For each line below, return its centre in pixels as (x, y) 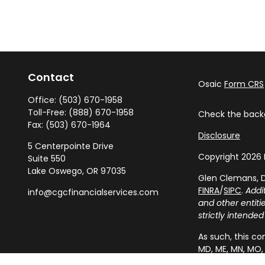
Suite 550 (46, 158)
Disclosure (219, 135)
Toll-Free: (48, 112)
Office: (43, 100)
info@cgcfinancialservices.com (93, 192)
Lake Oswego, (56, 171)
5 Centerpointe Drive (70, 146)
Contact (51, 77)
